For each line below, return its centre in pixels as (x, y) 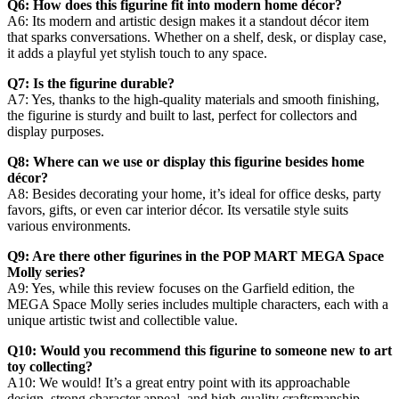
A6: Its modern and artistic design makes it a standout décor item (188, 21)
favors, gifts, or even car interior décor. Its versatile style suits (178, 210)
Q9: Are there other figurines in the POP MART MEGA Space (195, 256)
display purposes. (56, 131)
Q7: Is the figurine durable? (91, 83)
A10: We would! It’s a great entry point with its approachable (179, 383)
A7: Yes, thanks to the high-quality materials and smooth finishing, (193, 99)
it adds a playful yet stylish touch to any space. (137, 53)
